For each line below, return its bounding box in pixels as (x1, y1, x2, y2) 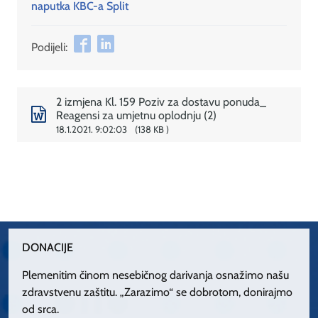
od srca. (22, 302, 60, 316)
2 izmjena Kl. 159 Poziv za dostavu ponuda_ (55, 95, 266, 109)
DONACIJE (22, 240, 74, 254)
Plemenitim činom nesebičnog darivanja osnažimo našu (22, 268, 290, 282)
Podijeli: (31, 40, 67, 55)
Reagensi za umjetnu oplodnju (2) (55, 109, 216, 123)
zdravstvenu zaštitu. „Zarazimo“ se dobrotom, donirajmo (22, 285, 293, 299)
